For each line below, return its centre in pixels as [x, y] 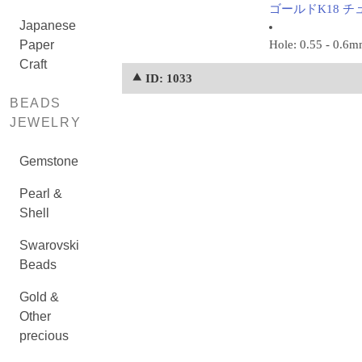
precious [44, 336]
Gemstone [49, 161]
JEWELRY [46, 122]
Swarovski [49, 245]
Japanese [48, 25]
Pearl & [41, 194]
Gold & [39, 297]
